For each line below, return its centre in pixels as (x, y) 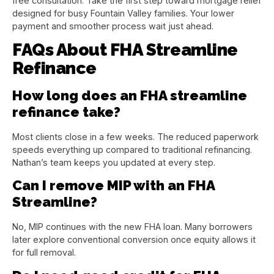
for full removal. (44, 253)
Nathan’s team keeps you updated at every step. (114, 163)
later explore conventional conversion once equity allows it (134, 240)
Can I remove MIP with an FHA (113, 186)
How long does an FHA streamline (130, 96)
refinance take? (66, 112)
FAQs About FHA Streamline (125, 50)
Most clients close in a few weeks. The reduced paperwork (135, 137)
